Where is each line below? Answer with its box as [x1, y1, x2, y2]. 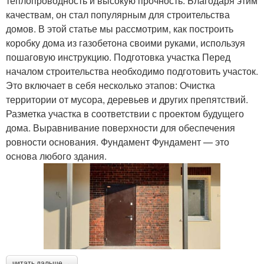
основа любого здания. [6, 148, 107, 163]
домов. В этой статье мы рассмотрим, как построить [6, 21, 233, 35]
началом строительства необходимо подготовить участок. [6, 64, 258, 78]
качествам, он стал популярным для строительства [6, 7, 230, 21]
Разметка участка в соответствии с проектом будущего [6, 106, 244, 120]
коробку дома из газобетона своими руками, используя [6, 35, 245, 49]
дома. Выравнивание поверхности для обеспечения [6, 120, 235, 134]
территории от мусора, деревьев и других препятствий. [6, 92, 248, 106]
